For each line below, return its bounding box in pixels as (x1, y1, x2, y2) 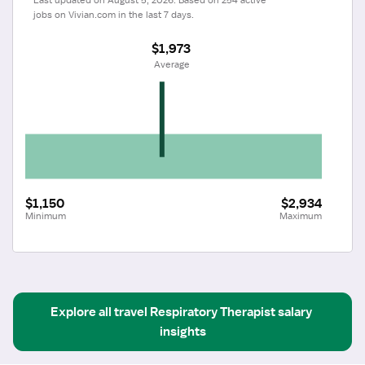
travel (114, 303, 147, 320)
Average (154, 57, 191, 71)
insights (159, 323, 206, 340)
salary (278, 303, 314, 320)
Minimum (25, 209, 66, 222)
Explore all (51, 303, 112, 320)
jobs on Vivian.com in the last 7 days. (33, 7, 194, 21)
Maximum (279, 209, 322, 222)
